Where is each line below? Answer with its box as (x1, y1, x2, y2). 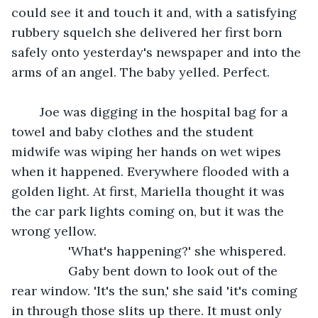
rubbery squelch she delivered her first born (11, 23, 285, 40)
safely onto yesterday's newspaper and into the (11, 43, 305, 60)
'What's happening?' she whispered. (68, 242, 286, 259)
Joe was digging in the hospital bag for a (26, 103, 40, 120)
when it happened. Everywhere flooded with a (11, 163, 293, 180)
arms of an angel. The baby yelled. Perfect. (11, 63, 270, 80)
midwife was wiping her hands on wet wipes (11, 143, 285, 160)
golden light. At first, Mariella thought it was (11, 182, 288, 199)
